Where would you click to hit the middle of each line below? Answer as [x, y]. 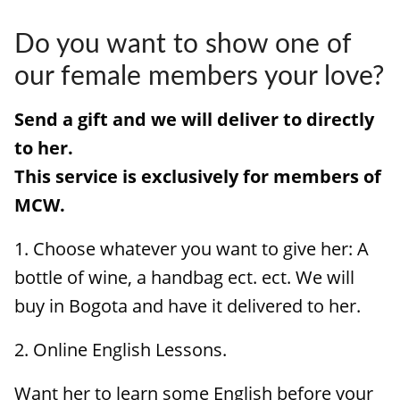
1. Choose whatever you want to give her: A [192, 249]
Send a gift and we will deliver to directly [194, 119]
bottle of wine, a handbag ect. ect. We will [184, 277]
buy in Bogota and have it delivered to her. [187, 306]
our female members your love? [199, 77]
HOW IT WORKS [88, 29]
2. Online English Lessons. [121, 350]
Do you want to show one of [183, 45]
